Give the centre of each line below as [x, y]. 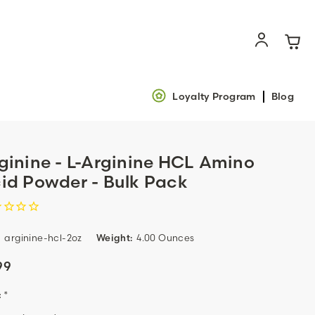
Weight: [114, 238]
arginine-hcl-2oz [43, 238]
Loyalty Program [214, 96]
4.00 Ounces [166, 238]
